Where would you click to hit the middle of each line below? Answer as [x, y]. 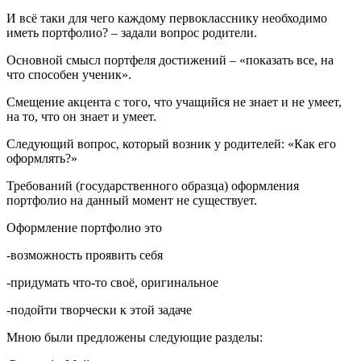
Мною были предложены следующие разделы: [135, 338]
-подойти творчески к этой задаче [99, 310]
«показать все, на [285, 60]
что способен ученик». [69, 75]
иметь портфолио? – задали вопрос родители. [132, 33]
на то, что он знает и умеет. [81, 117]
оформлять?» [42, 159]
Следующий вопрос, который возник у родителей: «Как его [171, 144]
